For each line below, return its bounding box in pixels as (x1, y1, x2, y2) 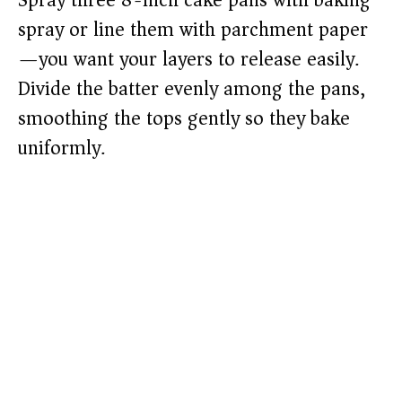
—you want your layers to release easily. (18, 42, 359, 77)
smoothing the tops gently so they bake (18, 101, 350, 136)
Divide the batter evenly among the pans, (18, 72, 365, 107)
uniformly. (18, 131, 105, 166)
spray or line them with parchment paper (18, 13, 368, 48)
